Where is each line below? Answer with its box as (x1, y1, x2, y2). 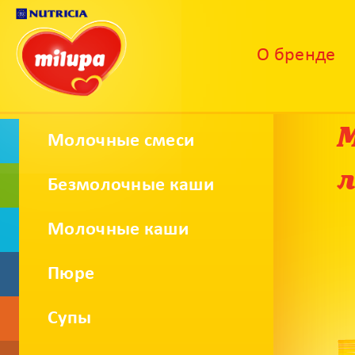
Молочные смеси (48, 132, 195, 151)
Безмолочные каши (48, 176, 214, 195)
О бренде (257, 46, 336, 66)
